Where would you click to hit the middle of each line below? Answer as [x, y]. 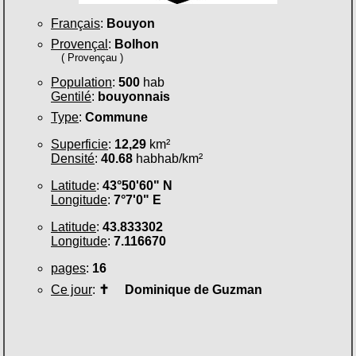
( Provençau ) [93, 57]
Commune [116, 117]
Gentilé [71, 96]
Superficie [79, 144]
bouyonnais [134, 96]
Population [81, 82]
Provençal [79, 44]
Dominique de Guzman [186, 289]
